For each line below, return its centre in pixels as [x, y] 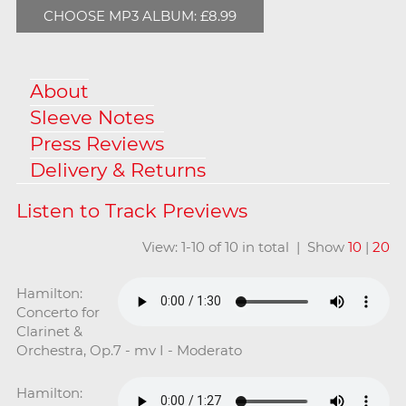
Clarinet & [49, 331]
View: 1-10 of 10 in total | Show [246, 246]
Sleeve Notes [92, 117]
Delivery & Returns [117, 169]
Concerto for [58, 312]
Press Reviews [97, 143]
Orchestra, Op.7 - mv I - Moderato [129, 350]
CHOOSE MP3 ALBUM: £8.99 [140, 15]
